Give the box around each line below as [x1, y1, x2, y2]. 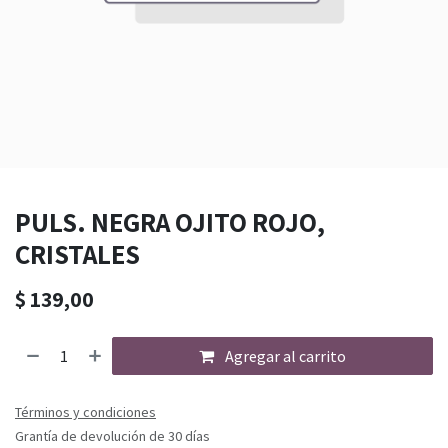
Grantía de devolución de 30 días [15, 427, 210, 446]
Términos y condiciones [15, 403, 156, 422]
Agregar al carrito [222, 346, 347, 367]
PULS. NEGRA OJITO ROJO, [15, 204, 325, 241]
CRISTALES [15, 236, 140, 273]
